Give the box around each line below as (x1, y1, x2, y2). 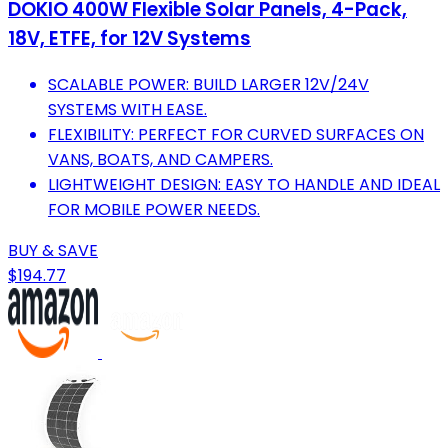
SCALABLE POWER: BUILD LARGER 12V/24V (48, 73, 369, 97)
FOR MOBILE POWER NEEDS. (48, 198, 260, 222)
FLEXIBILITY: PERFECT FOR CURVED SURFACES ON (48, 123, 424, 147)
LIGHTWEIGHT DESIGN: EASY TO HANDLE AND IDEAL (48, 173, 440, 197)
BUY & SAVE (8, 239, 98, 263)
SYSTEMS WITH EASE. (48, 98, 207, 122)
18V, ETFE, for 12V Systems (8, 25, 251, 53)
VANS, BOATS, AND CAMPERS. (48, 148, 273, 172)
